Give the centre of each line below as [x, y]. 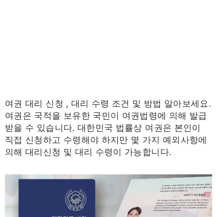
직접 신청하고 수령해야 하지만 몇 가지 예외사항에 [106, 140]
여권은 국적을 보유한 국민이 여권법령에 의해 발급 [106, 116]
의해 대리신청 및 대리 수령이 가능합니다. [88, 152]
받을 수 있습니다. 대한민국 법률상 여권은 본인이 [103, 128]
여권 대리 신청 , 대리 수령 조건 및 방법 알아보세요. [108, 103]
